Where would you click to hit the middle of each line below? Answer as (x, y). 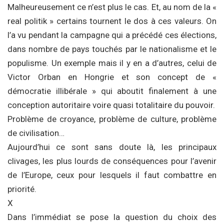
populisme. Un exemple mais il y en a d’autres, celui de (112, 63)
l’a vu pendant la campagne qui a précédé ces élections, (112, 35)
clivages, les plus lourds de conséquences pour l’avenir (112, 161)
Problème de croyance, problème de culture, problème (112, 119)
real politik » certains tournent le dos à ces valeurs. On (112, 21)
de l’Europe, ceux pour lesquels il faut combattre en (112, 175)
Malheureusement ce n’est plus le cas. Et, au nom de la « (112, 7)
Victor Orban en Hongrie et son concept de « (112, 77)
